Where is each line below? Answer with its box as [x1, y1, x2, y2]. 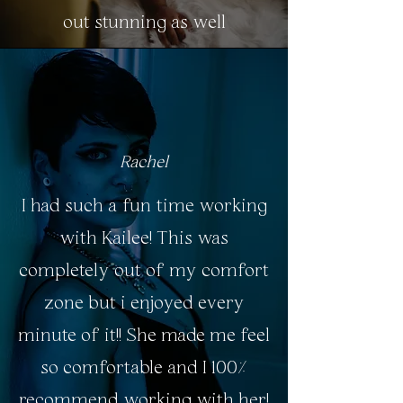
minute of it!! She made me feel [18, 326, 270, 345]
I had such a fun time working [21, 196, 267, 216]
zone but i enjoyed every [43, 293, 245, 313]
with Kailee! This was [59, 228, 228, 248]
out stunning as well [62, 13, 226, 32]
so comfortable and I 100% [40, 358, 247, 378]
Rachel [120, 154, 168, 172]
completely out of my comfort [19, 261, 269, 281]
